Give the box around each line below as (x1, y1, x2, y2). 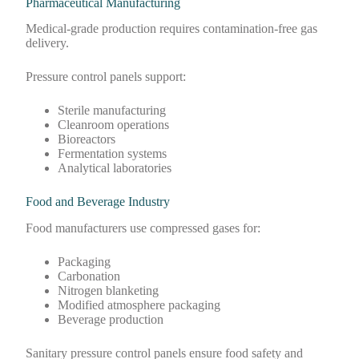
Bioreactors (58, 132, 116, 147)
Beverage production (58, 313, 164, 327)
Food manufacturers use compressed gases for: (26, 221, 261, 236)
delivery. (26, 36, 70, 50)
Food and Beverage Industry (26, 195, 171, 209)
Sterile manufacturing (58, 103, 167, 118)
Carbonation (58, 269, 121, 284)
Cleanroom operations (58, 118, 170, 132)
